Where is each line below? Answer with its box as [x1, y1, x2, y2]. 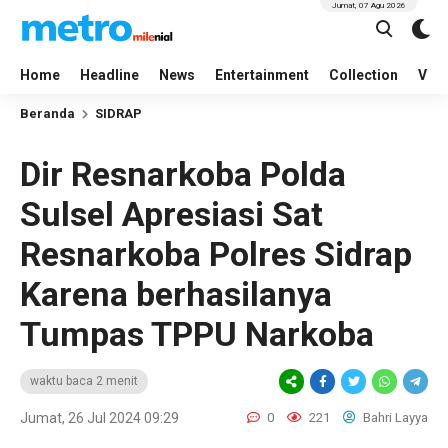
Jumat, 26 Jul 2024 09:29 [20, 410, 179, 426]
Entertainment [215, 67, 309, 83]
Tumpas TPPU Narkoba [20, 314, 374, 354]
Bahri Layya [360, 410, 428, 425]
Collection [329, 67, 398, 83]
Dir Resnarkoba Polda [20, 154, 346, 194]
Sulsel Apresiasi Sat [20, 194, 323, 234]
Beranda [20, 106, 75, 121]
